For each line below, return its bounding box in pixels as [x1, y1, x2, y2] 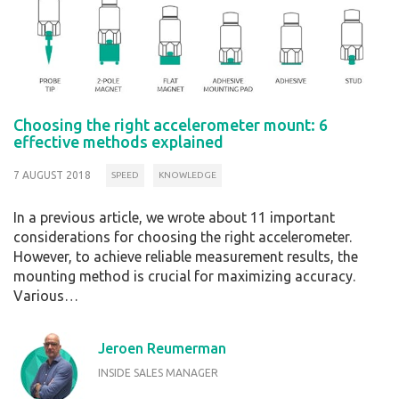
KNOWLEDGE [159, 170, 216, 181]
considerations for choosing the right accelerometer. [13, 228, 352, 245]
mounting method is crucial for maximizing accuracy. [13, 267, 355, 284]
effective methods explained [13, 133, 224, 151]
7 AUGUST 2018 [13, 169, 91, 182]
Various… [13, 287, 78, 304]
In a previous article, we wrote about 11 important [13, 208, 335, 225]
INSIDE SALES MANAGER [98, 366, 218, 379]
